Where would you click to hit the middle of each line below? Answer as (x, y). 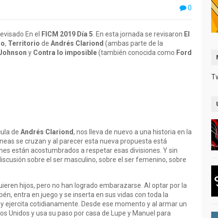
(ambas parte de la (133, 43)
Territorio (24, 43)
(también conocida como (136, 53)
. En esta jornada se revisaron (138, 34)
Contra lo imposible (65, 53)
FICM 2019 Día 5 (67, 34)
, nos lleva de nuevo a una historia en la (133, 132)
